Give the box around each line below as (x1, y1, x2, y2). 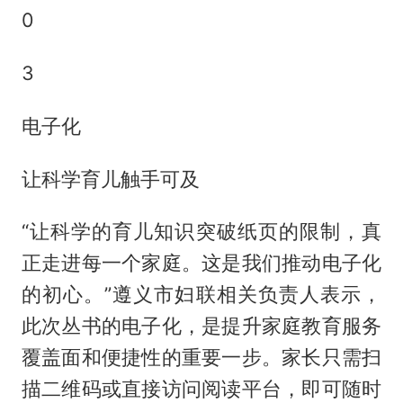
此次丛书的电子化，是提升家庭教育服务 (21, 314, 382, 338)
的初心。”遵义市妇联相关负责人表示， (21, 282, 382, 307)
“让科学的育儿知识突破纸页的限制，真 (21, 219, 382, 244)
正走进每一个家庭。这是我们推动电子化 (21, 251, 382, 275)
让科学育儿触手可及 (21, 166, 200, 191)
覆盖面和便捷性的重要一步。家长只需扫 (21, 345, 382, 370)
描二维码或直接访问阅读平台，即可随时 (21, 377, 382, 401)
